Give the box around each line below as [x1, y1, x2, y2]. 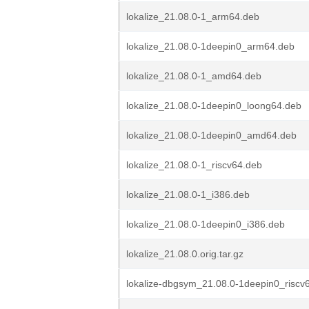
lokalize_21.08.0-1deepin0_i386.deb [126, 219, 285, 230]
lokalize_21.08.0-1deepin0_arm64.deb [126, 41, 295, 52]
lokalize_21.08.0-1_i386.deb [126, 189, 250, 200]
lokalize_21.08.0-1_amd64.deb [126, 70, 261, 81]
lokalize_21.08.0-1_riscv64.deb [126, 159, 262, 170]
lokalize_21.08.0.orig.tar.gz [126, 248, 243, 259]
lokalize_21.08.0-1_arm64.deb [126, 11, 259, 22]
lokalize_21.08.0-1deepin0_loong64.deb [126, 100, 301, 111]
